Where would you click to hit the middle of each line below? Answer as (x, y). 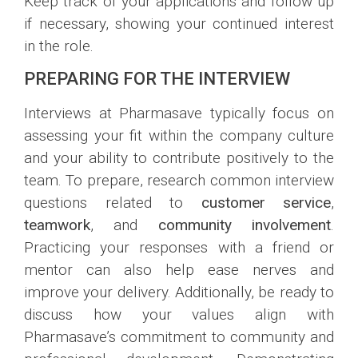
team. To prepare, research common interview (179, 181)
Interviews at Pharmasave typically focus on (179, 113)
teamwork (57, 225)
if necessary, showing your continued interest (179, 23)
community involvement (245, 225)
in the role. (59, 46)
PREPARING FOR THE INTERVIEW (157, 79)
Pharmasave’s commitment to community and (179, 337)
